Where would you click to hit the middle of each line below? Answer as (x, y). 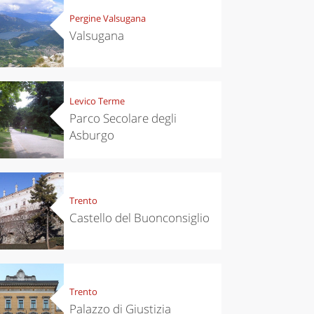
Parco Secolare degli (123, 118)
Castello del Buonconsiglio (139, 218)
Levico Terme (97, 101)
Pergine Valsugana (107, 19)
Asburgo (91, 135)
